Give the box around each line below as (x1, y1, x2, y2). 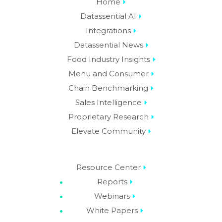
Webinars (94, 191, 130, 201)
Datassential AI (80, 11, 136, 21)
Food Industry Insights (66, 54, 150, 64)
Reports (97, 176, 127, 186)
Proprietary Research (68, 111, 149, 121)
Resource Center (76, 162, 141, 172)
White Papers (86, 205, 138, 215)
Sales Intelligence (75, 97, 142, 107)
